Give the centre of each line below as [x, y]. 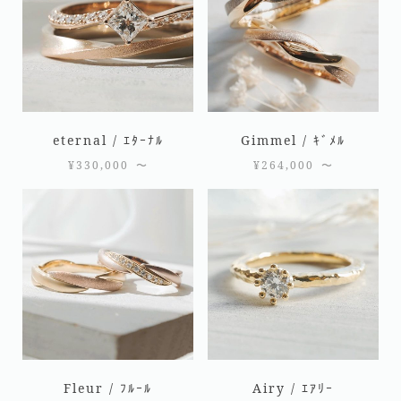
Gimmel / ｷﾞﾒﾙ [293, 140]
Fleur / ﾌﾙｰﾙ [108, 388]
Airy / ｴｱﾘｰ [293, 388]
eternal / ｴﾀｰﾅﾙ [108, 140]
